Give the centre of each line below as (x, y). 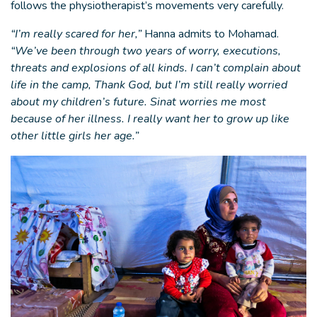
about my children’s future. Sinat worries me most (138, 102)
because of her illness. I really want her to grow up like (150, 119)
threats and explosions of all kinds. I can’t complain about (156, 68)
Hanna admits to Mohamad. (210, 34)
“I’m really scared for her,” (76, 34)
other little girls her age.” (75, 136)
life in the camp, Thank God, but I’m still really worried (149, 85)
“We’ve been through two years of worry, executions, (146, 51)
